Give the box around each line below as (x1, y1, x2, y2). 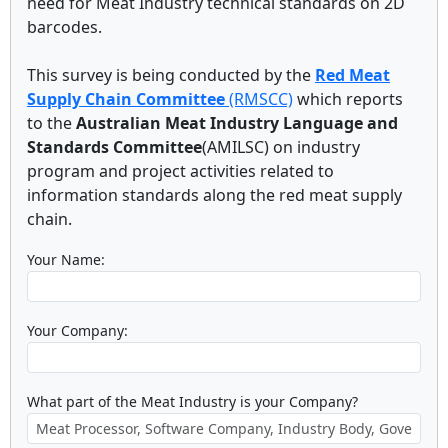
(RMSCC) (225, 88, 293, 110)
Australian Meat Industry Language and (76, 112, 398, 134)
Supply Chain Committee (27, 88, 225, 110)
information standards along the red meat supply (27, 184, 402, 206)
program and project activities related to (27, 160, 334, 182)
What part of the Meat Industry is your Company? (27, 392, 358, 411)
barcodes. (27, 16, 102, 38)
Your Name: (27, 250, 105, 269)
